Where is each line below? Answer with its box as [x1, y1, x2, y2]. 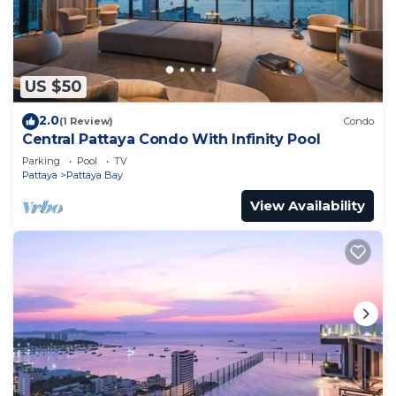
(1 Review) [59, 115, 113, 128]
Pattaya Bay [66, 168, 123, 181]
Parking [22, 154, 60, 167]
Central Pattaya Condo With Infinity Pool [22, 130, 321, 148]
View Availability [250, 196, 365, 214]
